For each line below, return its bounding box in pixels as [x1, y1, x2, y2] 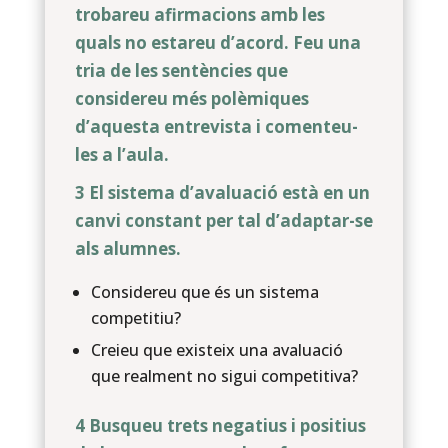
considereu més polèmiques [74, 87, 309, 110]
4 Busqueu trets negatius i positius [74, 414, 366, 437]
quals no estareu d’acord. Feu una [74, 31, 361, 54]
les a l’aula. [74, 143, 169, 166]
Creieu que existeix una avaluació [90, 339, 343, 361]
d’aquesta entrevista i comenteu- [74, 115, 358, 138]
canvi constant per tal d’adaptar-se [74, 209, 373, 232]
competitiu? [90, 307, 181, 329]
